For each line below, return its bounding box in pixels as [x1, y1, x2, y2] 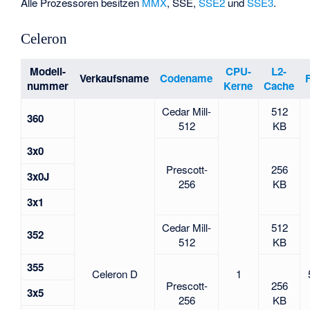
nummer [27, 77, 69, 93]
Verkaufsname [80, 70, 149, 86]
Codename [160, 70, 213, 86]
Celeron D [91, 266, 138, 281]
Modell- [30, 63, 66, 79]
